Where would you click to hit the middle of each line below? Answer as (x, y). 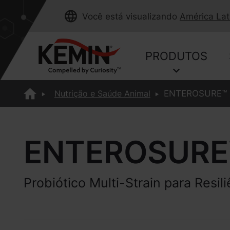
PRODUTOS (177, 56)
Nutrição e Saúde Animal (102, 93)
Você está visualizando (129, 16)
